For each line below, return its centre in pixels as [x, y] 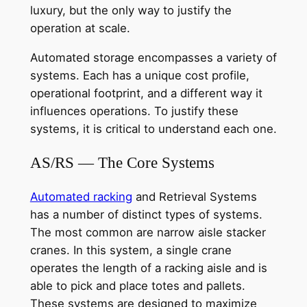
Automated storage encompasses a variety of [153, 57]
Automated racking [81, 197]
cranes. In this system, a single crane [131, 250]
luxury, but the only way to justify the [131, 11]
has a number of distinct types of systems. [146, 215]
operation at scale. [80, 28]
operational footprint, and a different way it [146, 93]
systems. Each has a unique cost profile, [139, 75]
